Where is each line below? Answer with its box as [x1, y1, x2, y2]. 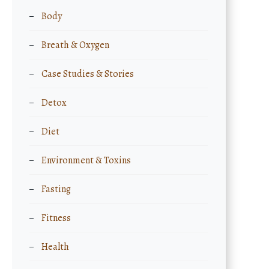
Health [41, 240, 70, 253]
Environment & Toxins [41, 154, 131, 167]
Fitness [41, 211, 71, 225]
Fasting [41, 183, 71, 196]
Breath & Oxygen [41, 38, 110, 52]
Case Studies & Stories [41, 67, 134, 80]
